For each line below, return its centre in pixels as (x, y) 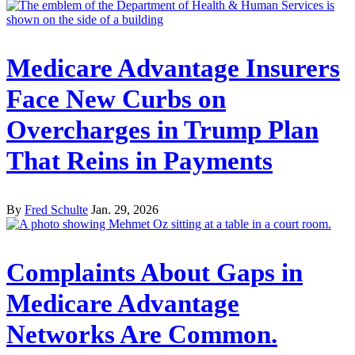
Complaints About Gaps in (155, 272)
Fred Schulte (56, 210)
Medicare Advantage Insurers (173, 69)
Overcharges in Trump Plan (162, 130)
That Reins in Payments (139, 161)
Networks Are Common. (142, 334)
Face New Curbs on (116, 99)
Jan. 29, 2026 (125, 210)
